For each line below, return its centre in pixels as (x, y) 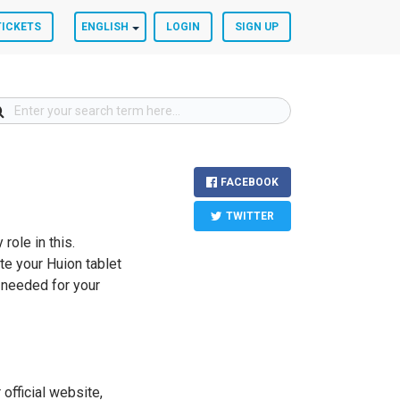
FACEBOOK (250, 182)
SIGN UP (257, 27)
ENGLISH (105, 27)
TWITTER (250, 216)
